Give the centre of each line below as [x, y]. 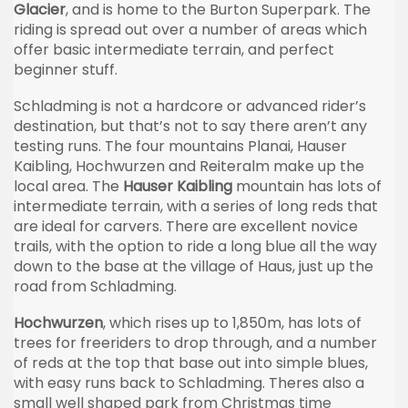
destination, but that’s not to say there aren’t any [190, 126]
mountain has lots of [307, 186]
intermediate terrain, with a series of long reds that [196, 206]
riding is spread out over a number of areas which [190, 29]
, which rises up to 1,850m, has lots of [232, 322]
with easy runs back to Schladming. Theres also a [189, 382]
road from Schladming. [95, 286]
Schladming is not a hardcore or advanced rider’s [190, 106]
